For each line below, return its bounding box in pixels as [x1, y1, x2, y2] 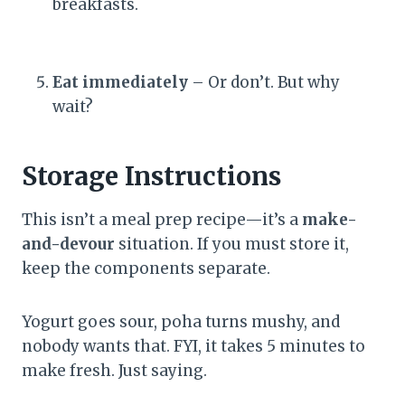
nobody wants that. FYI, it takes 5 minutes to [22, 335, 365, 356]
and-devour [22, 233, 115, 254]
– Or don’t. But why [188, 71, 340, 92]
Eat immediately [52, 71, 188, 92]
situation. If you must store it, [115, 233, 349, 254]
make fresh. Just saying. [22, 360, 207, 381]
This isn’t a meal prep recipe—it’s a [22, 209, 302, 230]
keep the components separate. [22, 258, 270, 278]
